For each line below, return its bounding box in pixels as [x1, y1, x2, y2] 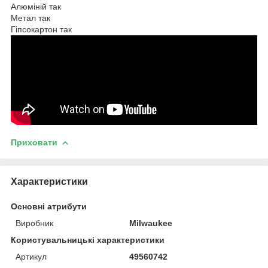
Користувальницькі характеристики [11, 234, 165, 245]
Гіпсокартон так [11, 24, 72, 34]
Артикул [16, 251, 47, 261]
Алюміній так [11, 1, 61, 11]
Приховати [11, 137, 57, 147]
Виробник [16, 218, 53, 228]
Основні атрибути [11, 201, 87, 211]
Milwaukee [129, 218, 173, 228]
